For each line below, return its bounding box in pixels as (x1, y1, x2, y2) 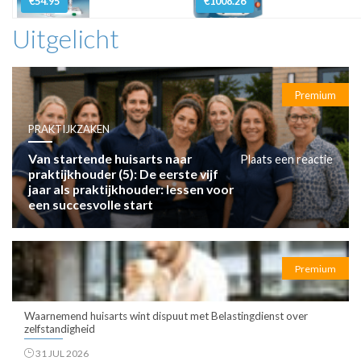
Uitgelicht (12, 22, 119, 54)
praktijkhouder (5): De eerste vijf (28, 165, 218, 181)
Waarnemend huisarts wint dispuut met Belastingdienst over (24, 309, 308, 322)
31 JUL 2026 (34, 346, 89, 359)
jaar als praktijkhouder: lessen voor (28, 180, 234, 197)
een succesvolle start (28, 196, 153, 212)
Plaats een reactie (240, 151, 333, 166)
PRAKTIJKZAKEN (28, 122, 110, 135)
